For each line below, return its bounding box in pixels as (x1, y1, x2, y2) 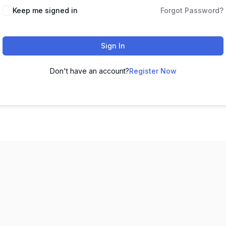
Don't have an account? (49, 67, 129, 76)
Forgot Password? (160, 6, 223, 15)
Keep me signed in (13, 6, 78, 15)
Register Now (129, 67, 177, 76)
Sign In (101, 41, 125, 50)
